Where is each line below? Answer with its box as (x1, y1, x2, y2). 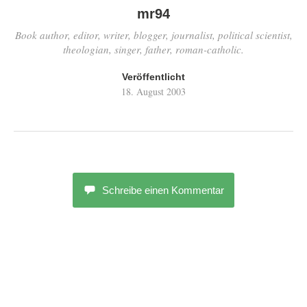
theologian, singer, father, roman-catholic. (63, 42, 244, 56)
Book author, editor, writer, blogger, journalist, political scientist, (14, 28, 293, 42)
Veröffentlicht (122, 71, 185, 82)
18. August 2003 (121, 85, 186, 98)
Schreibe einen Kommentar (102, 184, 224, 196)
